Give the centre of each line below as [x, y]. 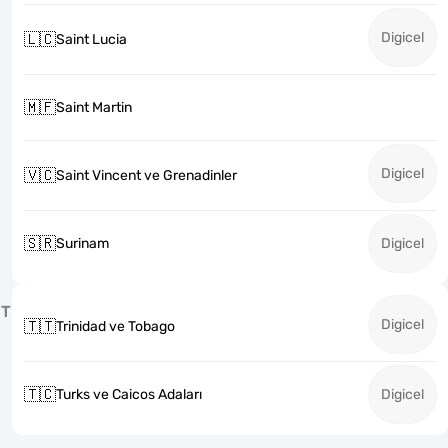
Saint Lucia [91, 39]
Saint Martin [94, 107]
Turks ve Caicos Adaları [129, 394]
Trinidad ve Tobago [115, 326]
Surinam [82, 243]
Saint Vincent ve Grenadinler [146, 175]
